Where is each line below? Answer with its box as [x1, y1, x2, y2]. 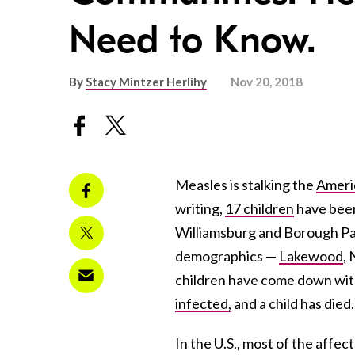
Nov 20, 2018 [231, 74, 303, 90]
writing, [175, 199, 225, 217]
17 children [225, 199, 294, 217]
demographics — [175, 246, 279, 265]
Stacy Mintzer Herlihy [86, 74, 207, 90]
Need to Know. [69, 18, 316, 63]
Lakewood [279, 246, 343, 265]
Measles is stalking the [175, 175, 316, 193]
